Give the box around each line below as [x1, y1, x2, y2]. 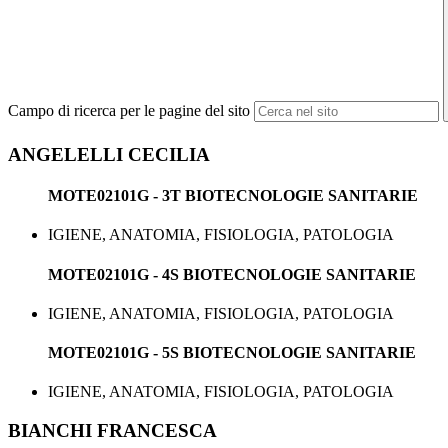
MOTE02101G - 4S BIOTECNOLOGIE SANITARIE [48, 265, 416, 283]
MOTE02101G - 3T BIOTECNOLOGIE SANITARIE [48, 187, 418, 205]
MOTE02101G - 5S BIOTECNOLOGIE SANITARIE [48, 344, 416, 362]
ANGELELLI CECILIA [8, 143, 210, 165]
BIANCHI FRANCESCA [8, 420, 217, 442]
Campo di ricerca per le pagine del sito [8, 102, 250, 120]
